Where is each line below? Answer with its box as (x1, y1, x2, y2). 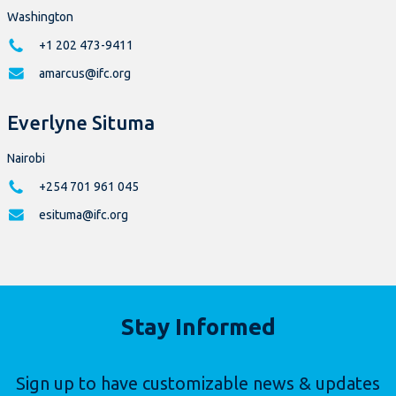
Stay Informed (120, 314, 276, 340)
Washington (7, 10, 73, 25)
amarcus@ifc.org (39, 66, 131, 81)
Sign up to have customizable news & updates (16, 373, 380, 394)
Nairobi (7, 151, 45, 166)
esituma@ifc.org (39, 208, 128, 223)
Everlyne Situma (7, 111, 155, 134)
